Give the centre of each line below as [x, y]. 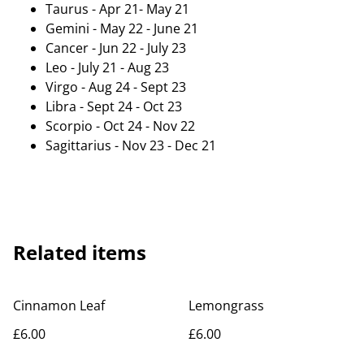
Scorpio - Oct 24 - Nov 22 [120, 126]
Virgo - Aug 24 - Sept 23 [116, 87]
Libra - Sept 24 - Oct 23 [114, 106]
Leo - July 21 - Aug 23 [107, 67]
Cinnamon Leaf [59, 305]
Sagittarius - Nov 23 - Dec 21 [131, 145]
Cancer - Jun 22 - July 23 [116, 48]
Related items [80, 252]
